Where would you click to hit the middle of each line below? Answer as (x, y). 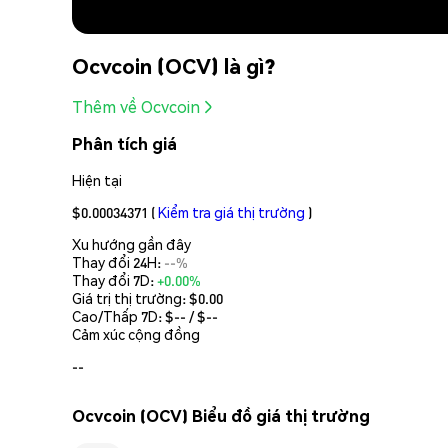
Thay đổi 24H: (118, 261)
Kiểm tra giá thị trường (231, 211)
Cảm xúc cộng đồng (136, 333)
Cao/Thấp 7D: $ (123, 315)
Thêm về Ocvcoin (136, 107)
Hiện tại (97, 179)
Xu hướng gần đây (131, 243)
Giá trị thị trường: (130, 297)
